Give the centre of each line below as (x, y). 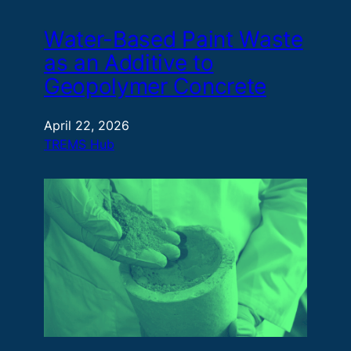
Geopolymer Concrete (155, 86)
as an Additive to (129, 62)
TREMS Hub (79, 144)
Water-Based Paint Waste (174, 39)
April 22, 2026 (87, 125)
